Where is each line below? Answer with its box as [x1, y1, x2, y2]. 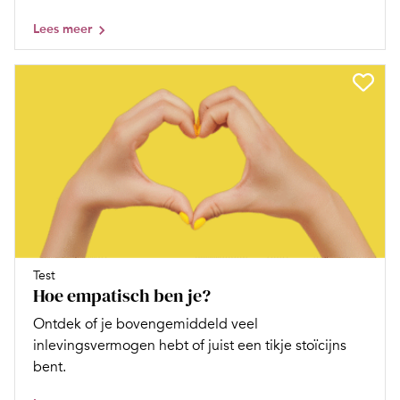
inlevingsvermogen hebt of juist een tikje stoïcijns [33, 336, 346, 354]
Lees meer [33, 21, 92, 37]
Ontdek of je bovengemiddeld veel [33, 314, 258, 333]
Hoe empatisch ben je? [33, 282, 211, 308]
